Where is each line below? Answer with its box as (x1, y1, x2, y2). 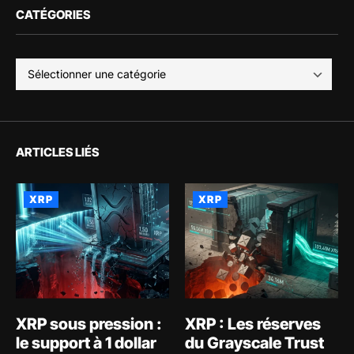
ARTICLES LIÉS (16, 145, 99, 160)
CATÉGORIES (16, 7, 90, 23)
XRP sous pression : (16, 314, 162, 333)
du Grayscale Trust (185, 333, 324, 352)
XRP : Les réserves (185, 314, 321, 333)
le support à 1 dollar (16, 333, 156, 352)
